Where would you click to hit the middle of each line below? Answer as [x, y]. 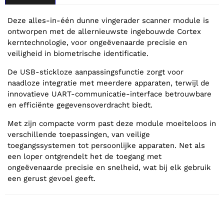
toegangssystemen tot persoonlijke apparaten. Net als [106, 145]
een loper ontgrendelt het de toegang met [84, 156]
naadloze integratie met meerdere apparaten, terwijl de [108, 83]
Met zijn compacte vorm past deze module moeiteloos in [112, 123]
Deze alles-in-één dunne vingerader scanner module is [108, 20]
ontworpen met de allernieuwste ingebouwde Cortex [104, 31]
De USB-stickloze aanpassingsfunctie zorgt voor [95, 72]
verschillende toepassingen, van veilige [79, 134]
